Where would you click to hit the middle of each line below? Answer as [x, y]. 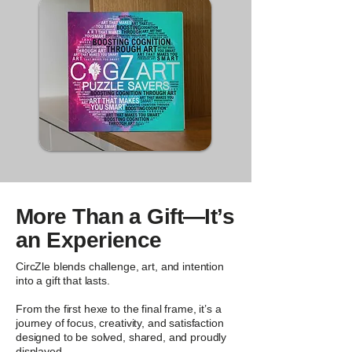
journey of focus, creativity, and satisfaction [120, 323]
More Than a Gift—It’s [125, 216]
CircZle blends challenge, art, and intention [120, 266]
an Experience [89, 240]
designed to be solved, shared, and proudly [121, 337]
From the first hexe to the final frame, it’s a [119, 309]
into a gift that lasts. [63, 280]
